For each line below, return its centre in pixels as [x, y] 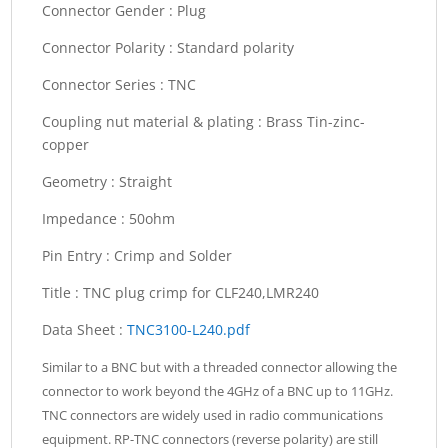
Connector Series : [105, 85]
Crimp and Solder [173, 256]
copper [66, 145]
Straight [146, 182]
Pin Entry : [78, 256]
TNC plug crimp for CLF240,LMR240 [201, 293]
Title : [63, 293]
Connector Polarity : [110, 48]
